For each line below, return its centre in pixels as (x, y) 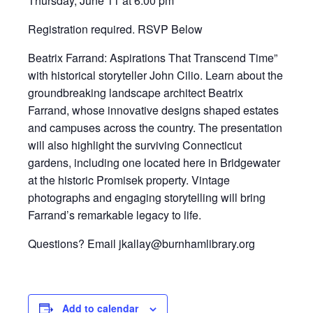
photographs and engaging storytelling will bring (147, 197)
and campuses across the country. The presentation (155, 128)
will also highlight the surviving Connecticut (135, 145)
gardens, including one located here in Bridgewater (154, 162)
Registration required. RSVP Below (115, 29)
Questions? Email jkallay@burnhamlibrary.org (141, 243)
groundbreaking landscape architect (118, 93)
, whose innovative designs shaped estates (173, 110)
